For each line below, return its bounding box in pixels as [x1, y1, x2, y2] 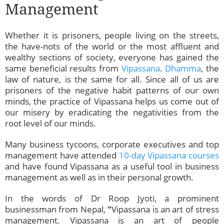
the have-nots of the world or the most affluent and [5, 40, 219, 52]
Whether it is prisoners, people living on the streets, [5, 29, 219, 41]
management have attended [5, 149, 119, 161]
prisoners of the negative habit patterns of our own [5, 84, 219, 96]
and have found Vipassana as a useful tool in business [5, 160, 219, 172]
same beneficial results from [5, 62, 121, 74]
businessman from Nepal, [5, 203, 108, 215]
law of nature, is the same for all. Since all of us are [5, 73, 219, 85]
